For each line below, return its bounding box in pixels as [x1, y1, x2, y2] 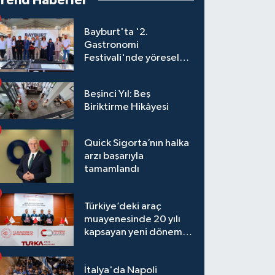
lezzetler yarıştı [84, 66, 157, 77]
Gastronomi [84, 40, 139, 51]
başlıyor [84, 240, 120, 251]
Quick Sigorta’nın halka [84, 137, 190, 149]
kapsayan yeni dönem [84, 227, 183, 238]
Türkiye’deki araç [84, 201, 162, 212]
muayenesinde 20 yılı [84, 214, 181, 225]
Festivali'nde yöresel [84, 53, 180, 64]
